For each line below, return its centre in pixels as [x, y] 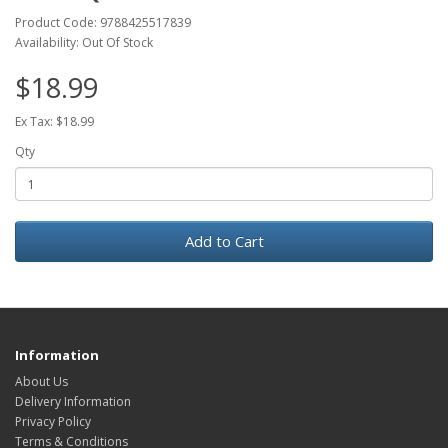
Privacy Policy [53, 421]
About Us [41, 381]
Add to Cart [224, 241]
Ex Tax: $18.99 [54, 121]
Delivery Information [73, 401]
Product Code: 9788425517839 [103, 22]
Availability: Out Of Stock [84, 42]
